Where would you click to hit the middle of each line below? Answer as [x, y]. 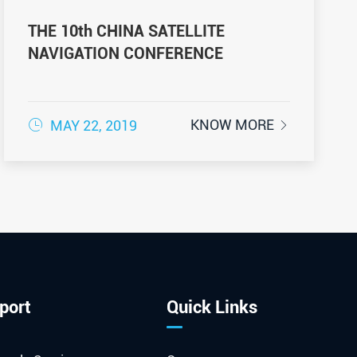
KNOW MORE [234, 124]
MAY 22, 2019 [92, 125]
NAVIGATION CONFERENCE [125, 53]
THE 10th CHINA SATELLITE [126, 31]
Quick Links [212, 307]
